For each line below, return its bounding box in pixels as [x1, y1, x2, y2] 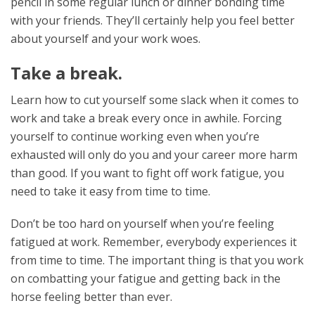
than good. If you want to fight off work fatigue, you [11, 165, 284, 181]
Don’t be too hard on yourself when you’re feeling [11, 215, 274, 231]
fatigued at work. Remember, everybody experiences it [11, 233, 297, 250]
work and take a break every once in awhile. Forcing [11, 110, 282, 126]
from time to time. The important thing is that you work [11, 252, 304, 268]
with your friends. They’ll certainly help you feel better [11, 12, 295, 28]
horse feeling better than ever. [11, 288, 172, 304]
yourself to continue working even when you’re [11, 128, 259, 144]
